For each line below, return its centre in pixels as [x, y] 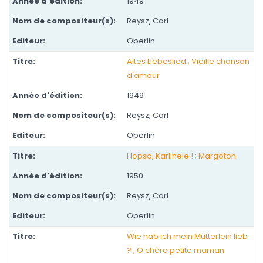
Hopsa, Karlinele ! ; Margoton [181, 156]
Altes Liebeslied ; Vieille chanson [188, 61]
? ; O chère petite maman [176, 250]
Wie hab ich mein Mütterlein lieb [187, 236]
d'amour [143, 75]
